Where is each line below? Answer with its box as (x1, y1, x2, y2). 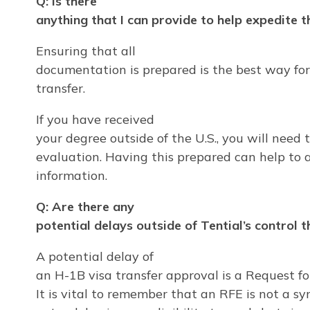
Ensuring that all (36, 42, 136, 59)
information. (36, 167, 107, 183)
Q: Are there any (36, 198, 134, 215)
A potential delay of (36, 248, 154, 264)
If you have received (36, 111, 154, 127)
